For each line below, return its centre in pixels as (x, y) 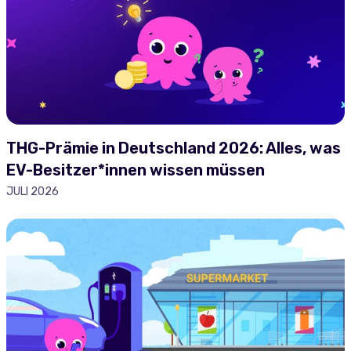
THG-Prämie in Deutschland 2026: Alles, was (174, 148)
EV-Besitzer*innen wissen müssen (136, 170)
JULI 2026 (33, 192)
